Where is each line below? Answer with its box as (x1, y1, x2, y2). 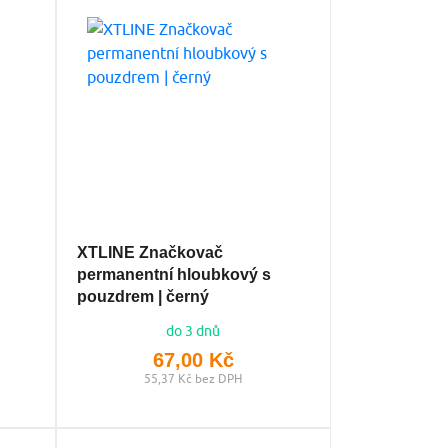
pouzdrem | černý (76, 287, 209, 305)
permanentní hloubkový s (76, 265, 271, 283)
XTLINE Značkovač (76, 243, 223, 261)
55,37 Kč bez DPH (144, 370, 243, 386)
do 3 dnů (166, 322, 221, 339)
